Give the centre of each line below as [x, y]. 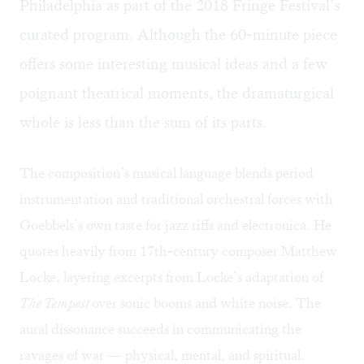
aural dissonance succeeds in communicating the [160, 329]
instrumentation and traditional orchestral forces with [176, 199]
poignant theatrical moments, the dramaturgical [177, 93]
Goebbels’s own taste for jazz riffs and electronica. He [175, 225]
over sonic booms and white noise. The [206, 303]
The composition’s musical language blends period [167, 173]
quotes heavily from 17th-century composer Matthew [178, 251]
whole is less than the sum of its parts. [143, 123]
